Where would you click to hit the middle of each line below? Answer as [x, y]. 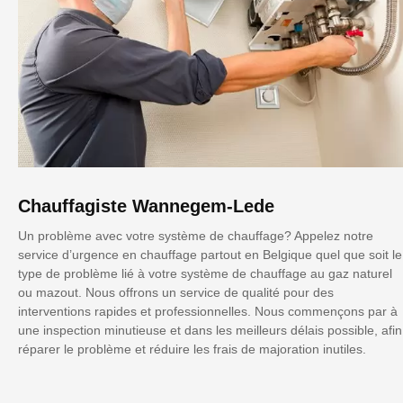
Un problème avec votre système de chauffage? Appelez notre [196, 235]
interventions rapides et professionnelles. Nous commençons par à [208, 311]
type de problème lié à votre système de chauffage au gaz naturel [205, 273]
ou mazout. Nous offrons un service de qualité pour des [176, 292]
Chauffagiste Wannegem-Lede [146, 206]
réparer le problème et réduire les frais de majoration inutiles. [192, 349]
